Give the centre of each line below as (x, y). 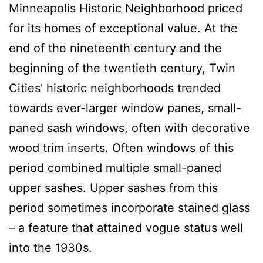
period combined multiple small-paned (115, 168)
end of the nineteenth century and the (115, 48)
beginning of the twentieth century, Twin (122, 68)
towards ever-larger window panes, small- (125, 108)
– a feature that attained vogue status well (126, 227)
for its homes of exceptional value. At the (123, 28)
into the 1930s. (50, 247)
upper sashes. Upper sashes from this (113, 188)
